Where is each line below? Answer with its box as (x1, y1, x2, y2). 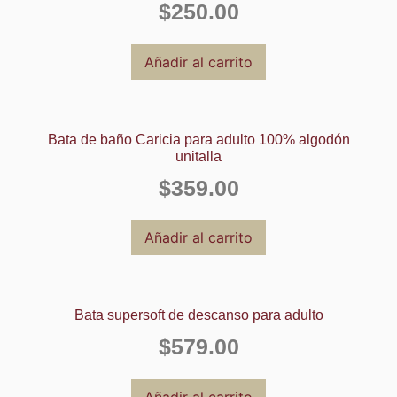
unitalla (175, 148, 222, 164)
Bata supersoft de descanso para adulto (74, 307, 323, 323)
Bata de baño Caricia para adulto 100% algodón (47, 131, 350, 147)
